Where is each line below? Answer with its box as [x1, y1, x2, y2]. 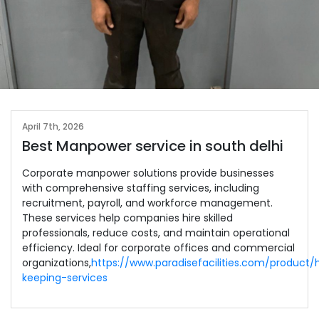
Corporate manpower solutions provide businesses [22, 166, 274, 180]
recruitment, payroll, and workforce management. [22, 196, 273, 210]
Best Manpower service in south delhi [22, 136, 283, 156]
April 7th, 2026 [22, 120, 84, 132]
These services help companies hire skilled [22, 211, 233, 225]
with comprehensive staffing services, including [22, 181, 259, 195]
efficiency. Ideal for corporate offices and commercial [22, 241, 295, 255]
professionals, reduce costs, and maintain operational [22, 226, 290, 240]
